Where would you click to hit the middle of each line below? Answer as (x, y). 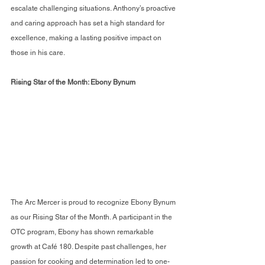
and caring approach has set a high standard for (88, 23)
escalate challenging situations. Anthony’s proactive (94, 9)
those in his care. (38, 53)
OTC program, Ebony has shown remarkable (83, 232)
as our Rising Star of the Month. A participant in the (92, 217)
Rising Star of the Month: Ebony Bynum (73, 83)
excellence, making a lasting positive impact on (87, 38)
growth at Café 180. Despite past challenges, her (89, 247)
